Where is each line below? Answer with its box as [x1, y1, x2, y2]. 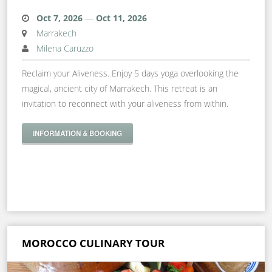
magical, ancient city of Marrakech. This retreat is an [22, 82, 217, 94]
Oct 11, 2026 [96, 12, 147, 24]
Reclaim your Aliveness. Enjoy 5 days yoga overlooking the [22, 67, 239, 79]
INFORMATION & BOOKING [33, 127, 122, 138]
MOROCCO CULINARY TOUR [22, 236, 165, 250]
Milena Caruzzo [36, 42, 93, 54]
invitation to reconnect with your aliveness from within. [22, 97, 228, 109]
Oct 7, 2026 [36, 12, 83, 24]
